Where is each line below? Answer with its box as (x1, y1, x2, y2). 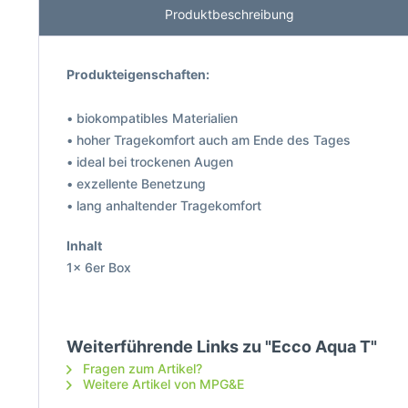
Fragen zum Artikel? (79, 361, 202, 376)
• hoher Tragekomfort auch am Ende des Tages (66, 132, 351, 148)
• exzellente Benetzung (66, 176, 206, 191)
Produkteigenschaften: (66, 66, 209, 82)
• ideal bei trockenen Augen (66, 154, 233, 169)
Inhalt (66, 238, 102, 253)
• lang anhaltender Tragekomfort (66, 198, 261, 213)
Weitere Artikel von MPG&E (79, 376, 244, 392)
